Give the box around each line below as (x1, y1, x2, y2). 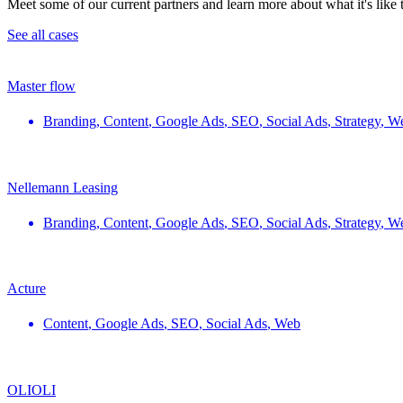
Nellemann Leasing (7, 179, 118, 195)
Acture (7, 281, 46, 297)
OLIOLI (7, 381, 56, 398)
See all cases (7, 26, 78, 42)
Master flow (7, 78, 76, 94)
